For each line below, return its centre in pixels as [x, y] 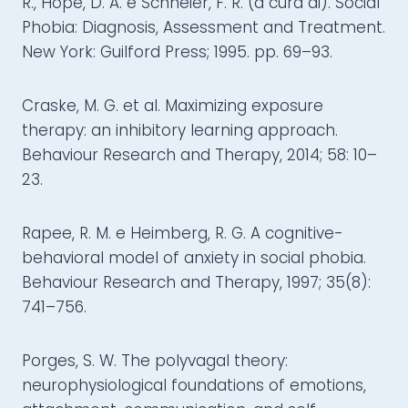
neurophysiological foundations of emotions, [194, 386]
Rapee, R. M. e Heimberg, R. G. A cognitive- [183, 234]
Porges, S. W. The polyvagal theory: [155, 361]
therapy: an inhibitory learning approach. [180, 131]
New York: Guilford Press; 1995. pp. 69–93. [177, 52]
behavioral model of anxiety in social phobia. [194, 258]
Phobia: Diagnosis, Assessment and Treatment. [204, 28]
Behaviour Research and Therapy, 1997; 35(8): [196, 283]
